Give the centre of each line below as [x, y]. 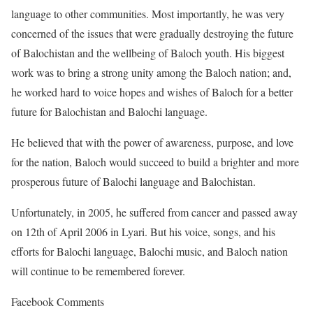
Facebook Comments [58, 301]
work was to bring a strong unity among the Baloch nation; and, [151, 72]
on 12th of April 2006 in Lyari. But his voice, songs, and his [143, 232]
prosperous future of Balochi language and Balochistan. [133, 181]
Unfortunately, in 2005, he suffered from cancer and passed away [154, 212]
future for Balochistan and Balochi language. [109, 111]
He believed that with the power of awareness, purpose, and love [152, 142]
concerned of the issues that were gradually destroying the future [152, 33]
